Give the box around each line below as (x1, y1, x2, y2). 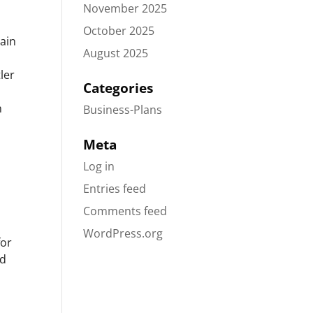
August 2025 (83, 45, 149, 61)
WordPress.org (83, 226, 163, 241)
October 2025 (83, 23, 155, 38)
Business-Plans (83, 102, 163, 117)
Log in (83, 159, 115, 174)
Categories (83, 79, 154, 97)
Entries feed (83, 181, 147, 196)
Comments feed (83, 203, 168, 219)
